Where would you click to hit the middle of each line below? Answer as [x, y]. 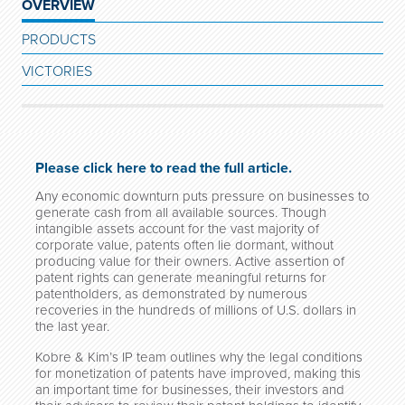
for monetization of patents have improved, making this [198, 373]
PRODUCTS [59, 40]
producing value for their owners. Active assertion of [190, 261]
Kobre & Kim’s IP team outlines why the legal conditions [199, 357]
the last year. [72, 326]
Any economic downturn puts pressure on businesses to [202, 196]
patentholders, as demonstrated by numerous [171, 294]
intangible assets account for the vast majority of [177, 229]
